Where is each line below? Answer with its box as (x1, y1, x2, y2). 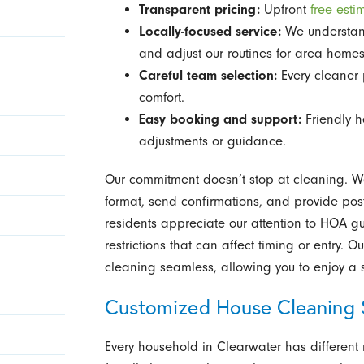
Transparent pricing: (138, 2, 260, 18)
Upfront (259, 2, 310, 18)
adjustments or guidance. (138, 133, 286, 149)
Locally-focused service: (138, 24, 281, 40)
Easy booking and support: (138, 111, 301, 128)
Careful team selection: (138, 67, 277, 84)
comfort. (138, 89, 184, 106)
